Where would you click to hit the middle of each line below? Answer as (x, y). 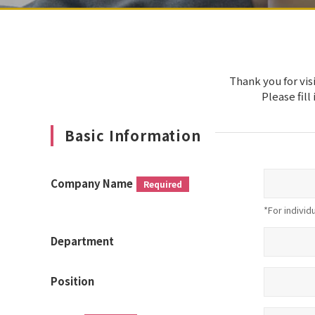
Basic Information (133, 136)
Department (82, 241)
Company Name (92, 183)
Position (72, 281)
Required (163, 184)
